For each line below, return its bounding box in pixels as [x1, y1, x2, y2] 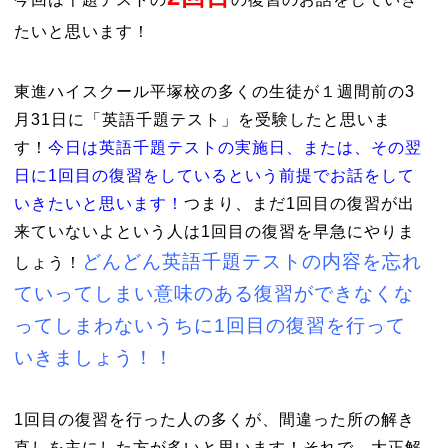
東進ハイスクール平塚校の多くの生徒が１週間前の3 [13, 83, 415, 100]
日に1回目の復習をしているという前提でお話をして [13, 167, 415, 184]
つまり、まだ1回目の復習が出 [183, 195, 415, 212]
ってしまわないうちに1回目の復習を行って [13, 315, 406, 336]
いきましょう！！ [13, 347, 174, 368]
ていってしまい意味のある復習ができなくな [13, 283, 414, 304]
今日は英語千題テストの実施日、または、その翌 [47, 139, 422, 156]
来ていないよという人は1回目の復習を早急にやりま [13, 223, 415, 240]
